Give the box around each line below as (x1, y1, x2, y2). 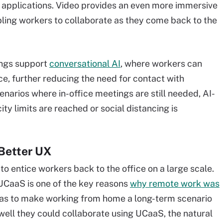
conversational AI (49, 58, 120, 69)
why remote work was (130, 178, 220, 189)
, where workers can (120, 58, 202, 69)
